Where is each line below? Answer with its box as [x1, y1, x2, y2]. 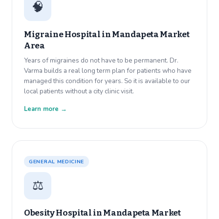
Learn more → [24, 105, 67, 114]
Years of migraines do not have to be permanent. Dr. [24, 56, 178, 66]
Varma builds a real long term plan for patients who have [24, 66, 192, 76]
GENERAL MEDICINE [29, 158, 85, 166]
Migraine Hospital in [24, 29, 112, 40]
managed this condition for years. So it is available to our [24, 76, 190, 86]
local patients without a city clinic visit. [24, 87, 134, 96]
